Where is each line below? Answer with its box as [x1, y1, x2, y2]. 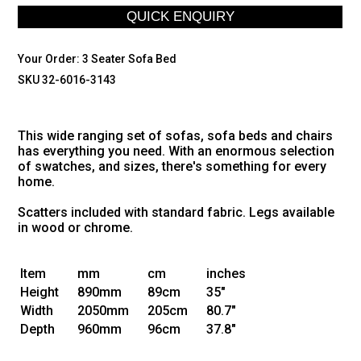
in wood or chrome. [18, 220, 134, 236]
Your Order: [18, 52, 83, 65]
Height [20, 284, 60, 301]
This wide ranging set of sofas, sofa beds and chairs [18, 128, 334, 144]
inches [206, 266, 247, 282]
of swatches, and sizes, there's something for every [18, 159, 327, 175]
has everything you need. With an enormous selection [18, 143, 335, 160]
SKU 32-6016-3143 [18, 73, 117, 86]
